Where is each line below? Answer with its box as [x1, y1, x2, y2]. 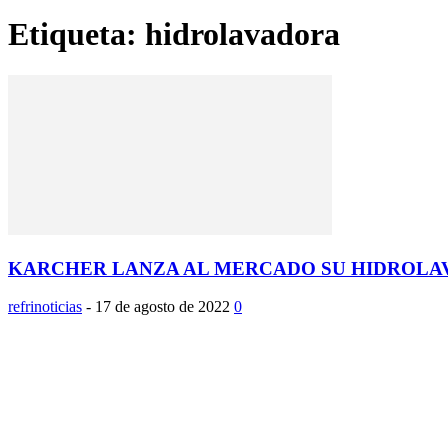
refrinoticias [8, 298, 82, 316]
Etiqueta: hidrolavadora [8, 16, 340, 53]
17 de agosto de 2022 [95, 298, 230, 316]
